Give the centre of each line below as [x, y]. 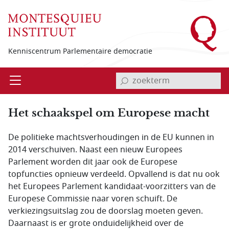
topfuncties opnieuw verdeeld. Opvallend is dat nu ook [114, 174]
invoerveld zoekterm [153, 73]
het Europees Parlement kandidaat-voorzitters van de [112, 187]
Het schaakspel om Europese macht [109, 113]
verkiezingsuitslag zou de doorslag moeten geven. [106, 211]
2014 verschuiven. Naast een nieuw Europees [95, 150]
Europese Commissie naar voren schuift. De [93, 199]
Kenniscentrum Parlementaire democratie [80, 51]
